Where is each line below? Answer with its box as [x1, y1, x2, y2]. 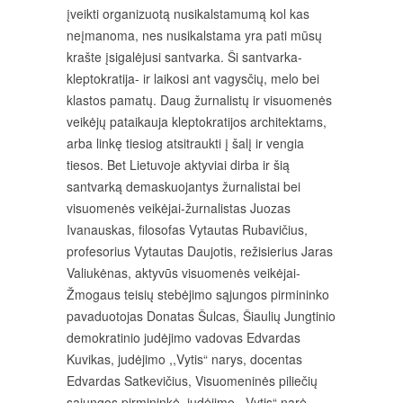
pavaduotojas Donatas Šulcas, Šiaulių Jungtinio [67, 307, 336, 325]
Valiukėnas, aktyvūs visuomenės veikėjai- [67, 264, 300, 282]
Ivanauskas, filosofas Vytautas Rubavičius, [67, 220, 308, 238]
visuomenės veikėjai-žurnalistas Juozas [67, 199, 291, 217]
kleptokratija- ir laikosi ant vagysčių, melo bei [67, 69, 319, 87]
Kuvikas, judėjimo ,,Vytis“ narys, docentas [67, 350, 302, 368]
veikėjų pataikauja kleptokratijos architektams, [67, 112, 327, 130]
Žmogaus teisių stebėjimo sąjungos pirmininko [67, 285, 329, 303]
